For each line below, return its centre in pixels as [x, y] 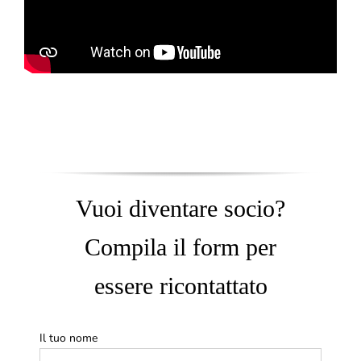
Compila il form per [180, 247]
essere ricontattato [180, 285]
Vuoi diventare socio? [180, 208]
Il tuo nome [68, 338]
